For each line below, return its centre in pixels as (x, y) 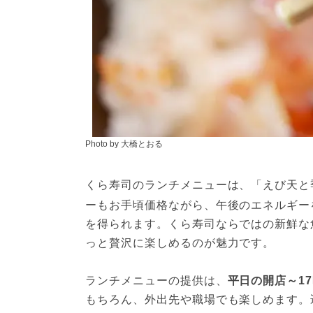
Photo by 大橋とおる (124, 144)
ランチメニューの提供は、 (156, 281)
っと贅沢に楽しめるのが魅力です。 (180, 243)
